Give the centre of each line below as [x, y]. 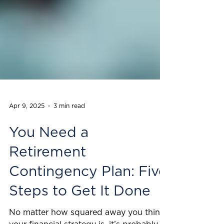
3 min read [69, 133]
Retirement [47, 179]
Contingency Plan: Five [88, 199]
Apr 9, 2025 [27, 133]
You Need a [49, 160]
